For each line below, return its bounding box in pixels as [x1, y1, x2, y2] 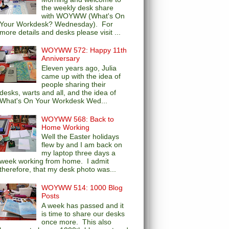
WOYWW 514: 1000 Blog [41, 183, 123, 192]
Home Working [41, 123, 90, 131]
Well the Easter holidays [41, 132, 120, 141]
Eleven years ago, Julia [41, 63, 117, 72]
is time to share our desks [41, 209, 125, 218]
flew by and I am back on [41, 141, 123, 149]
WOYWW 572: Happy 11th [41, 46, 127, 55]
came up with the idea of [41, 72, 121, 80]
